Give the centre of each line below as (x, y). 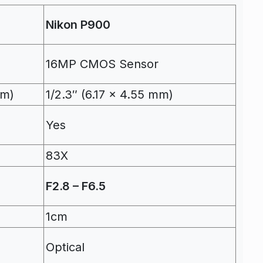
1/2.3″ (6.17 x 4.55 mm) (109, 94)
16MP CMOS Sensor (102, 64)
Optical (65, 247)
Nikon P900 (78, 24)
